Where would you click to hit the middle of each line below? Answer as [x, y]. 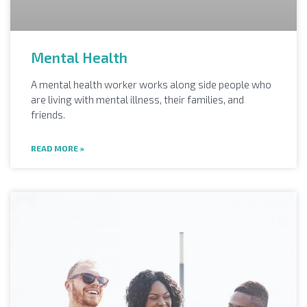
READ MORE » [58, 148]
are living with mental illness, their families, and [137, 99]
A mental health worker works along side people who [151, 84]
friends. [48, 114]
